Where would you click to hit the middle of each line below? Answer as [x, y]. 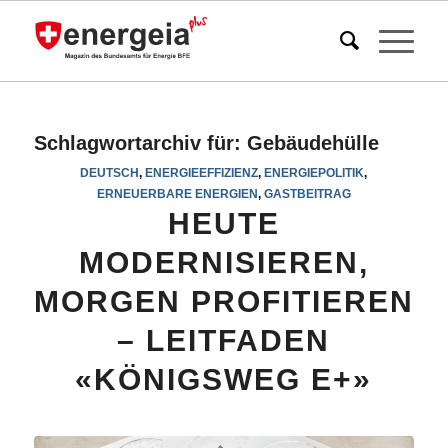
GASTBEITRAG [307, 193]
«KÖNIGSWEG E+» [224, 379]
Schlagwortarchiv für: [140, 143]
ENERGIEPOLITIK [314, 172]
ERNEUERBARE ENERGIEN [177, 193]
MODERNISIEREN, [223, 262]
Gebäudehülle [312, 143]
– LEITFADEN [224, 340]
